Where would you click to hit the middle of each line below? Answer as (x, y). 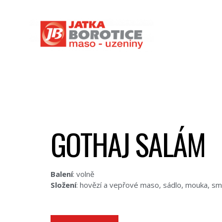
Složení (63, 185)
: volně (83, 174)
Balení (62, 174)
